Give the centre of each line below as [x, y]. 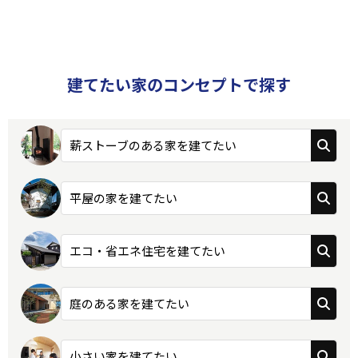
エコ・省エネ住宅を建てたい [147, 250]
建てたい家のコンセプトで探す [179, 84]
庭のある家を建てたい [129, 303]
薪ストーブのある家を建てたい [153, 145]
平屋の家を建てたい [123, 197]
